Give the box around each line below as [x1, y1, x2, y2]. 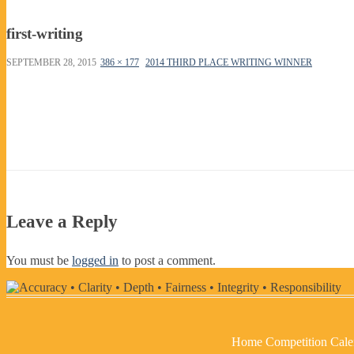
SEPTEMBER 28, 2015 [6, 56, 96, 68]
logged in [72, 253, 119, 267]
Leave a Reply [6, 211, 118, 232]
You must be [6, 253, 72, 267]
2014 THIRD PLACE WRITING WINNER [145, 56, 312, 68]
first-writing [6, 24, 83, 42]
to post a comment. [119, 253, 216, 267]
